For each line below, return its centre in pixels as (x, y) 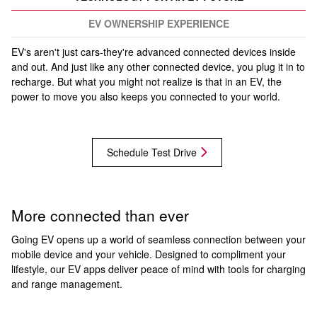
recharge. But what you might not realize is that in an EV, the (146, 81)
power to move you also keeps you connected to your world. (147, 96)
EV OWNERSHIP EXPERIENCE (158, 23)
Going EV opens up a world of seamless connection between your (158, 239)
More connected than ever (100, 215)
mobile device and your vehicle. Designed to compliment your (149, 254)
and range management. (67, 283)
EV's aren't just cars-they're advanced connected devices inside (154, 51)
